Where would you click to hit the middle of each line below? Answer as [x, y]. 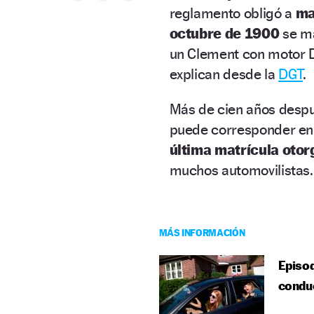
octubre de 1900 [224, 33]
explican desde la [224, 74]
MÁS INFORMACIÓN [202, 232]
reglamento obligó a [232, 13]
